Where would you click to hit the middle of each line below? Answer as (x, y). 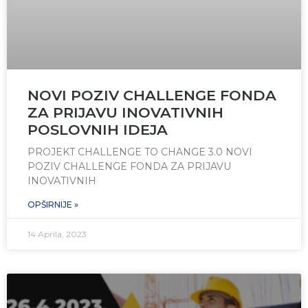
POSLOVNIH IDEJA (98, 129)
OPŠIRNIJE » (53, 204)
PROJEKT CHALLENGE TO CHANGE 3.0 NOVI (140, 152)
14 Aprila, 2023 (57, 234)
